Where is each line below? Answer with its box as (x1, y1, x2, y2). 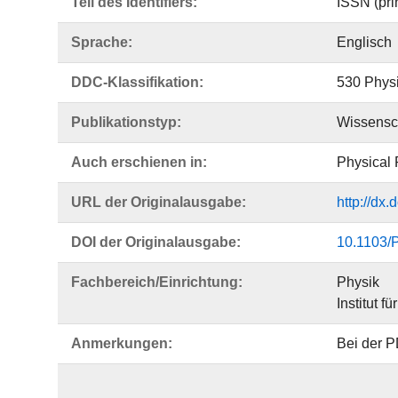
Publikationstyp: (71, 115, 181, 130)
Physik (336, 275, 379, 290)
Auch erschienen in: (71, 155, 207, 170)
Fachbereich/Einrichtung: (71, 275, 243, 290)
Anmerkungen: (71, 336, 172, 351)
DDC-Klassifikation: (71, 75, 203, 90)
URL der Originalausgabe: (71, 195, 246, 210)
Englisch (336, 35, 392, 50)
